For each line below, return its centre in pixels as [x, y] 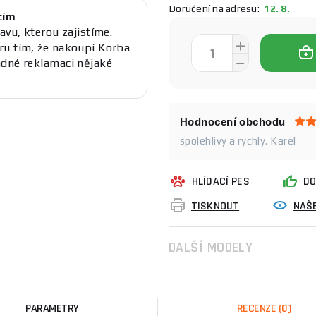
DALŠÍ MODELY [211, 248]
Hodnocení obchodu [233, 122]
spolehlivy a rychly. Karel [238, 141]
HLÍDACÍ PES [221, 182]
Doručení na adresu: [214, 8]
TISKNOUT [215, 206]
